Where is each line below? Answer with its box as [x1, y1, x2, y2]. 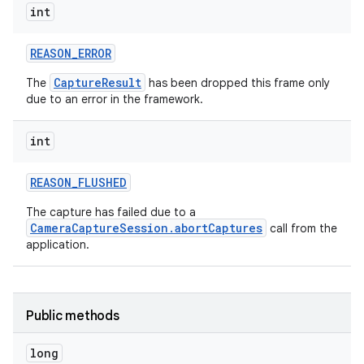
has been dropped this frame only [145, 76, 330, 90]
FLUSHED [78, 175, 127, 190]
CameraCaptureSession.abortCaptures [30, 220, 262, 236]
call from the [266, 221, 337, 236]
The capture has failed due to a [26, 205, 196, 219]
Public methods [26, 308, 119, 324]
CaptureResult [54, 75, 141, 90]
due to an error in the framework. [26, 92, 203, 106]
